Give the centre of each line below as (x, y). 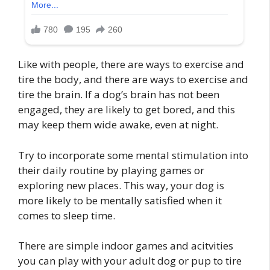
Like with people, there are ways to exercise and (131, 64)
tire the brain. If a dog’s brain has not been (119, 95)
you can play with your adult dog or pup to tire (130, 261)
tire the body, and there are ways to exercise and (133, 80)
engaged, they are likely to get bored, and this (127, 110)
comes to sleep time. (67, 215)
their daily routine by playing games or (111, 170)
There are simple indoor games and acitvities (126, 246)
